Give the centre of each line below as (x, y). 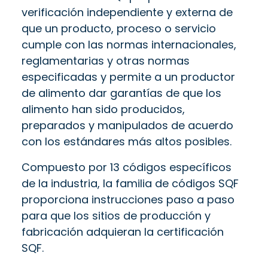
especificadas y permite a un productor (128, 77)
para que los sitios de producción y (116, 215)
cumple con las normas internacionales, (129, 44)
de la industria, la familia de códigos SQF (130, 183)
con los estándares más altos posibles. (127, 141)
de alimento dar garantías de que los (121, 93)
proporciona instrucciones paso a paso (128, 199)
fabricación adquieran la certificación (123, 232)
